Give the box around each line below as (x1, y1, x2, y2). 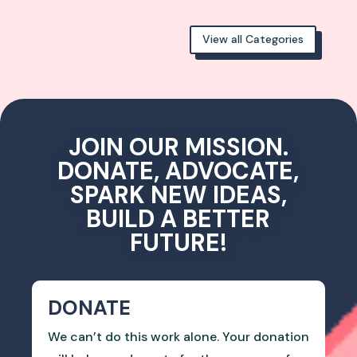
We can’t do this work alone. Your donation (48, 328, 309, 345)
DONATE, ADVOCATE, (57, 155, 300, 186)
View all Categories (202, 32, 304, 47)
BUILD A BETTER (86, 202, 271, 234)
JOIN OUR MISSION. (68, 131, 288, 163)
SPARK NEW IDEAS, (69, 178, 287, 210)
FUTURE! (129, 226, 227, 258)
